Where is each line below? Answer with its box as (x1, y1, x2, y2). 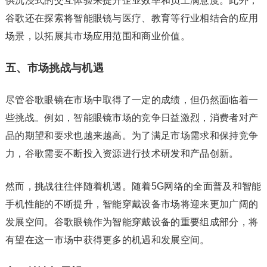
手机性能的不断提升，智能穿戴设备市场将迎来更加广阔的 (5, 199, 259, 209)
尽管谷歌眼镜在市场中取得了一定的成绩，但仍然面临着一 (5, 95, 259, 105)
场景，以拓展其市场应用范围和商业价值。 (5, 31, 191, 41)
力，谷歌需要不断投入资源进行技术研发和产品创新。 (5, 148, 239, 159)
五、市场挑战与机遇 (5, 62, 104, 74)
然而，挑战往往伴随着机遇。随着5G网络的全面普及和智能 (5, 181, 262, 191)
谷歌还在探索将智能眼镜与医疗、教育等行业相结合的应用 (5, 13, 259, 23)
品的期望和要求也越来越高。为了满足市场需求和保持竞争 (5, 131, 259, 141)
